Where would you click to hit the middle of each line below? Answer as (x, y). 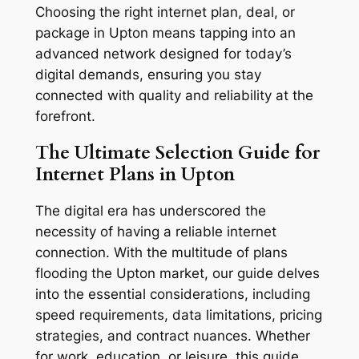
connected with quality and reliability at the (174, 95)
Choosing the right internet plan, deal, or (165, 12)
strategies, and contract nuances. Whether (172, 336)
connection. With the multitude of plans (161, 253)
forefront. (65, 116)
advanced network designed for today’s (163, 53)
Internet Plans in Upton (135, 174)
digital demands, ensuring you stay (148, 74)
